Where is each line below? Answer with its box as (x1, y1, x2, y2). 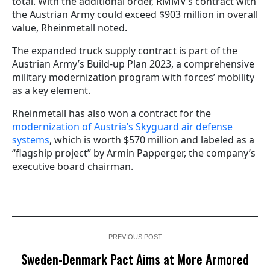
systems (12, 133, 49, 146)
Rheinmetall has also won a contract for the (12, 106, 211, 120)
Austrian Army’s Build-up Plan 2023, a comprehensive (12, 57, 254, 71)
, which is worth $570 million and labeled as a (49, 133, 254, 146)
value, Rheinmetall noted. (12, 20, 127, 34)
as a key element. (12, 83, 90, 97)
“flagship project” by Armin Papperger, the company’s (12, 146, 256, 160)
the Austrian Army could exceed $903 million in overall (12, 7, 258, 21)
